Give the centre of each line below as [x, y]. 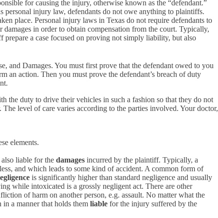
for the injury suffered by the [152, 204]
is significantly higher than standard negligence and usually [121, 177]
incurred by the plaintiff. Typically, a [141, 160]
